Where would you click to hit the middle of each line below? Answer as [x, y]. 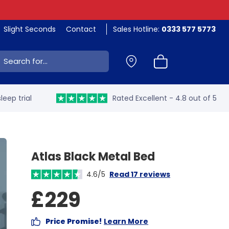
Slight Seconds [30, 29]
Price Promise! [74, 221]
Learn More [126, 221]
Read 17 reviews [140, 174]
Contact [81, 29]
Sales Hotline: [137, 29]
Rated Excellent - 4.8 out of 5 [165, 98]
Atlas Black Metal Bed [93, 157]
